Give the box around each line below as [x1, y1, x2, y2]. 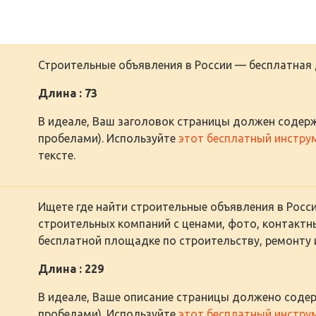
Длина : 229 [38, 262, 104, 275]
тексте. [38, 148, 75, 162]
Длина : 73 [38, 86, 97, 99]
